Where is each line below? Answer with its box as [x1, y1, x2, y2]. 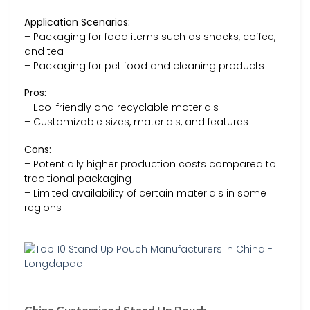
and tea [24, 44, 64, 59]
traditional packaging [24, 171, 131, 185]
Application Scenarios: [24, 15, 130, 30]
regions [24, 200, 62, 215]
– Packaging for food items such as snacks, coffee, [24, 30, 275, 44]
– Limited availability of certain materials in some [24, 185, 266, 200]
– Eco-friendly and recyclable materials [24, 100, 219, 115]
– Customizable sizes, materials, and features [24, 115, 248, 129]
